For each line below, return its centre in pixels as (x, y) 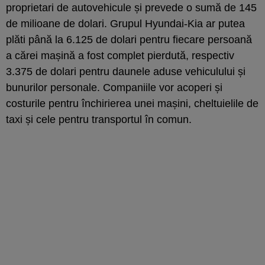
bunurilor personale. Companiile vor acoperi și (114, 87)
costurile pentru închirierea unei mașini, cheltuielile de (132, 103)
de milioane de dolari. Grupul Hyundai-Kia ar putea (125, 23)
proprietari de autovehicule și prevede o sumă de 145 (131, 7)
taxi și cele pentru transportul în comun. (99, 119)
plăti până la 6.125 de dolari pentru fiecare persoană (129, 39)
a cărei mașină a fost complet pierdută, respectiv (120, 55)
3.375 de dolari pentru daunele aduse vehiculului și (126, 71)
